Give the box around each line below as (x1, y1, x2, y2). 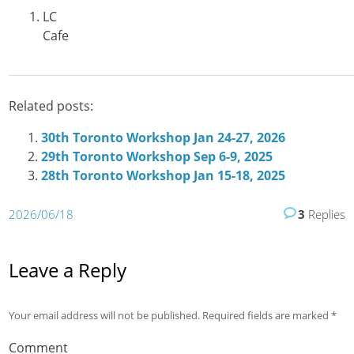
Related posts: (9, 96, 94, 115)
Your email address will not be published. (9, 307, 201, 322)
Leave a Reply (9, 256, 127, 283)
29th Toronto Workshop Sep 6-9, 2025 (40, 148, 273, 166)
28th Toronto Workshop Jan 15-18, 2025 (40, 167, 285, 185)
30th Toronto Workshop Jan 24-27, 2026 (40, 129, 285, 147)
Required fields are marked (200, 307, 332, 322)
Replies (304, 205, 345, 222)
